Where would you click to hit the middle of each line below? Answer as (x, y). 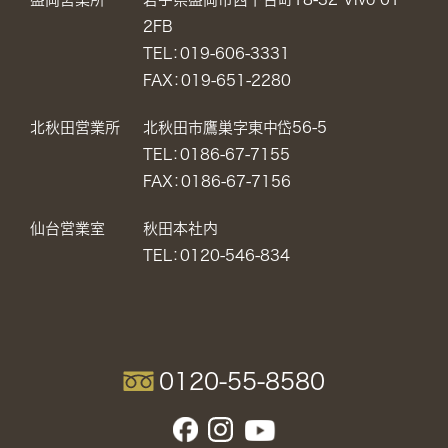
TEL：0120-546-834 (216, 255)
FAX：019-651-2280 (216, 80)
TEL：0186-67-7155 (216, 154)
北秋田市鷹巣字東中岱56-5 (234, 127)
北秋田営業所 (75, 127)
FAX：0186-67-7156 (216, 181)
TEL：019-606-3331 (216, 53)
